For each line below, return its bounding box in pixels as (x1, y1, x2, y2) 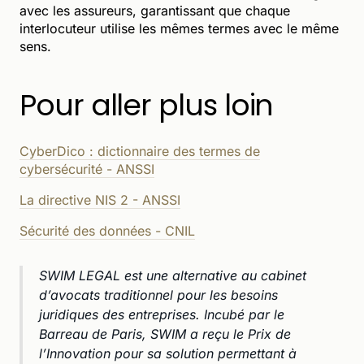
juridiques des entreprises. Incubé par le (39, 305, 284, 323)
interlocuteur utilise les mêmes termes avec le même (19, 19, 339, 37)
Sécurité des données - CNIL (19, 222, 195, 239)
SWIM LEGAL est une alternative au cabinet (39, 266, 306, 284)
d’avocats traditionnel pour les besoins (39, 286, 278, 303)
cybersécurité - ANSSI (19, 160, 154, 177)
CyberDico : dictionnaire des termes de (19, 142, 260, 159)
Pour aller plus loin (19, 84, 274, 126)
